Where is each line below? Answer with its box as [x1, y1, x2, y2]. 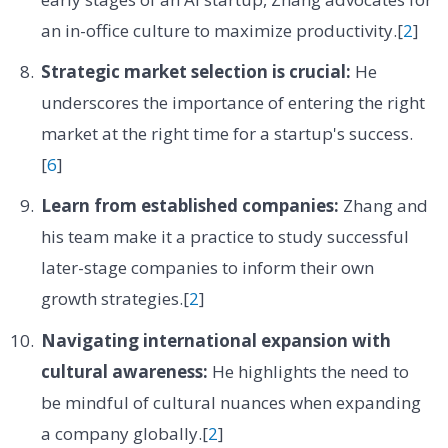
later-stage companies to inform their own [40, 256, 374, 280]
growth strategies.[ [40, 287, 189, 311]
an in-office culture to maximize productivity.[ [40, 18, 403, 42]
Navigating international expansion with [40, 328, 391, 352]
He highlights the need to [207, 359, 409, 383]
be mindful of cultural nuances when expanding [40, 390, 421, 414]
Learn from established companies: [40, 194, 339, 218]
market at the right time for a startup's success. [40, 121, 413, 145]
